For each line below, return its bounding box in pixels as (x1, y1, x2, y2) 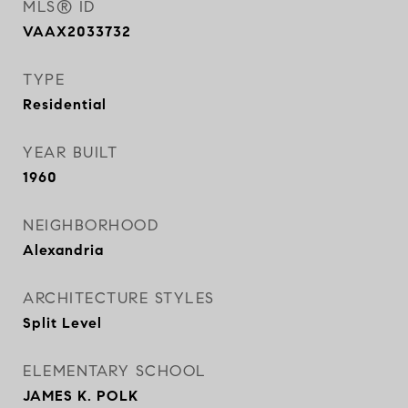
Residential (23, 96, 107, 113)
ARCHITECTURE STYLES (23, 289, 215, 308)
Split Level (23, 314, 102, 331)
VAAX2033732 (23, 23, 131, 40)
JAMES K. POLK (23, 387, 138, 404)
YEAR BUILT (23, 143, 117, 162)
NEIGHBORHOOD (23, 216, 158, 235)
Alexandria (23, 241, 104, 259)
